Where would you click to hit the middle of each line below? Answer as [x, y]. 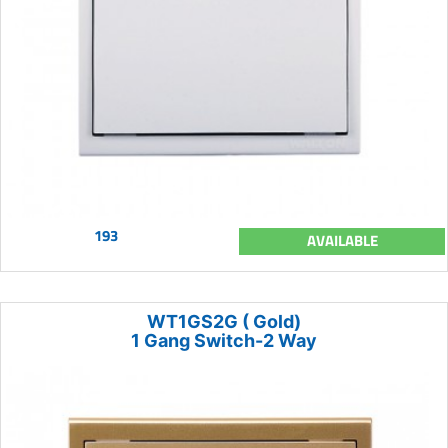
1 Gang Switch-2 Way [224, 341]
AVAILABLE [342, 241]
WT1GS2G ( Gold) [224, 322]
